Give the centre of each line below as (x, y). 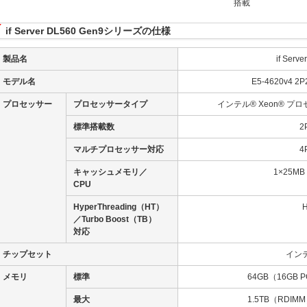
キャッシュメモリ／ (110, 172)
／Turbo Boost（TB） (115, 219)
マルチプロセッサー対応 (119, 149)
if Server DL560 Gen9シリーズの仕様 (88, 31)
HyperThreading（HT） (119, 207)
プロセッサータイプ (110, 104)
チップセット (27, 254)
